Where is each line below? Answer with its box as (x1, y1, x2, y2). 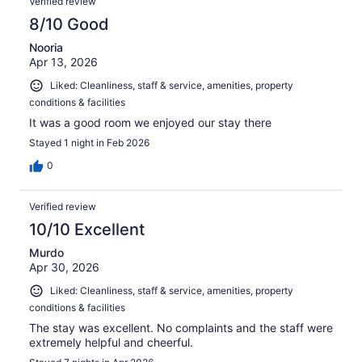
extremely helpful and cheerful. (29, 335, 193, 349)
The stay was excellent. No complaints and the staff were (29, 320, 333, 335)
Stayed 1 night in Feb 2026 (29, 136, 149, 149)
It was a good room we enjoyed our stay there (29, 115, 271, 129)
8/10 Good (29, 15, 109, 35)
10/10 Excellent (29, 219, 145, 239)
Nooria (29, 40, 63, 55)
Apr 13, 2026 (29, 55, 98, 69)
